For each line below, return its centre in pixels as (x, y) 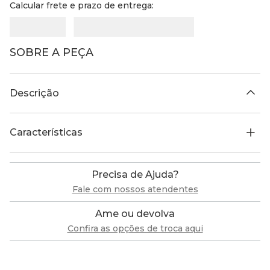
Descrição (34, 93)
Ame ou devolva (135, 214)
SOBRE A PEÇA (52, 53)
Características (46, 133)
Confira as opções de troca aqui (135, 229)
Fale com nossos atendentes (135, 190)
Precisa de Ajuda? (135, 175)
